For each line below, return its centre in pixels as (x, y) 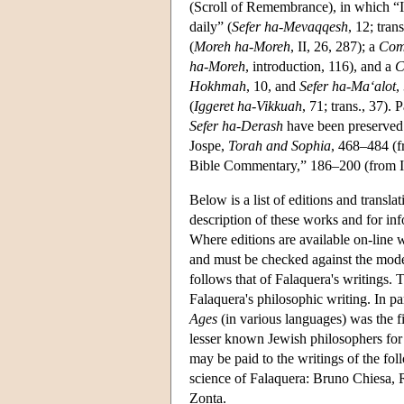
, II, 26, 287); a (335, 46)
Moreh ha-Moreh (242, 46)
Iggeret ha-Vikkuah (248, 106)
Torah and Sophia (280, 145)
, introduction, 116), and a (320, 66)
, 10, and (273, 86)
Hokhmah (218, 86)
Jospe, (209, 145)
